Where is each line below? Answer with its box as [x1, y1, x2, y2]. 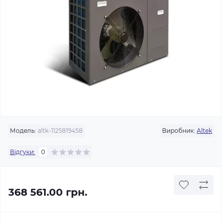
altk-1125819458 [36, 127, 83, 134]
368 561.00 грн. [8, 186, 87, 198]
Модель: [10, 127, 36, 134]
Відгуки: [10, 148, 35, 156]
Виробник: [162, 127, 195, 134]
